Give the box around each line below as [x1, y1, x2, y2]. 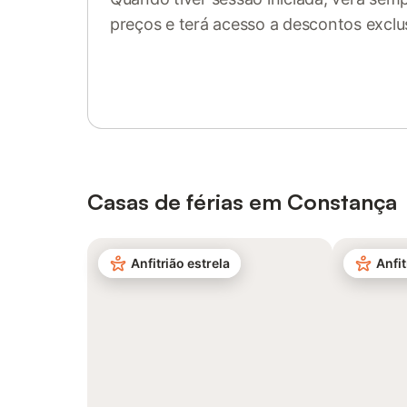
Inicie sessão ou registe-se [124, 47, 288, 63]
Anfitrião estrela [131, 255, 230, 271]
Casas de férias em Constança [87, 188, 397, 215]
